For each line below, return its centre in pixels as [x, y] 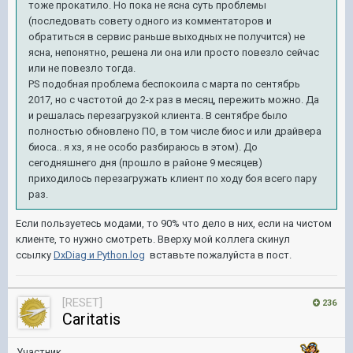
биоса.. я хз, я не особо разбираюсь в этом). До [143, 147]
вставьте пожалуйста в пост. [219, 255]
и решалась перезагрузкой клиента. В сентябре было [158, 115]
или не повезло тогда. [82, 68]
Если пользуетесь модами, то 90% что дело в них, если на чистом [174, 223]
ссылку [35, 255]
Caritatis [91, 319]
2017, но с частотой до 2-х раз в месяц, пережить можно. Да [174, 100]
